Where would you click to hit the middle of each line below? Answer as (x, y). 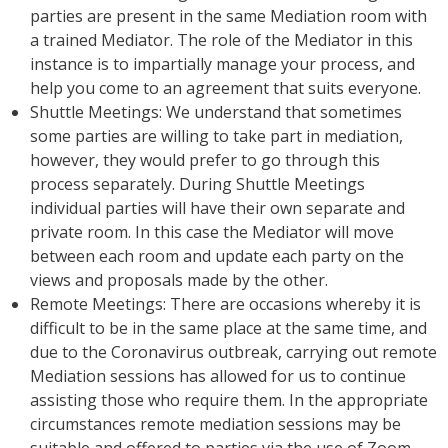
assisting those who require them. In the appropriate (229, 399)
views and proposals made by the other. (179, 279)
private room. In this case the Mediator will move (212, 231)
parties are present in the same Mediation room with (228, 15)
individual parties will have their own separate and (217, 207)
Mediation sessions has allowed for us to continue (218, 375)
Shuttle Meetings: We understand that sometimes (216, 111)
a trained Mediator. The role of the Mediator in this (221, 39)
